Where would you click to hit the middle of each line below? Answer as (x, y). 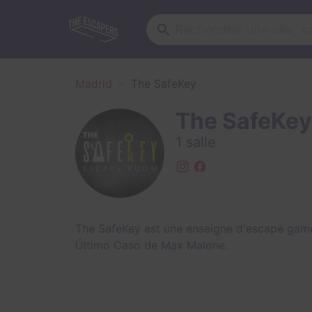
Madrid (94, 84)
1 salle (196, 142)
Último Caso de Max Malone (150, 245)
